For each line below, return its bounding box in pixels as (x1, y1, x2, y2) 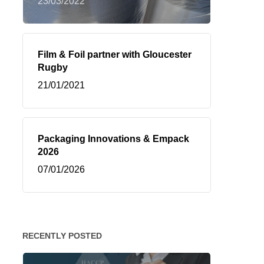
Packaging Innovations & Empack (37, 134, 189, 144)
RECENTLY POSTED (22, 231, 102, 240)
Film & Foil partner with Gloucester (37, 49, 192, 60)
